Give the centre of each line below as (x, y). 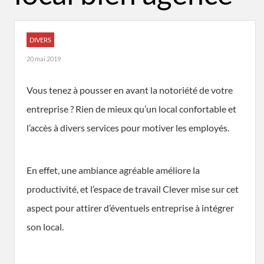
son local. (45, 227)
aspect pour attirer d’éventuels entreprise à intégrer (130, 208)
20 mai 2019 (44, 59)
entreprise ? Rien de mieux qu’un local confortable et (131, 109)
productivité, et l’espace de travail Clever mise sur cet (133, 189)
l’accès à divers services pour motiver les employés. (128, 128)
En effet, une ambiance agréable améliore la (113, 170)
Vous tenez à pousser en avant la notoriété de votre (130, 90)
